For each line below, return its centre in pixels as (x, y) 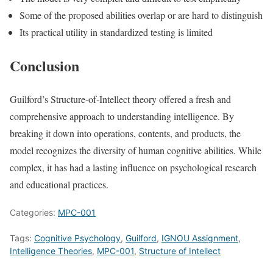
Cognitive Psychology (77, 238)
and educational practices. (59, 184)
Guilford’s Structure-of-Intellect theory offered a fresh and (120, 99)
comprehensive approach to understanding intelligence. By (122, 116)
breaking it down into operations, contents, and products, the (125, 133)
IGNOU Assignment (200, 238)
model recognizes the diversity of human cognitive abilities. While (136, 150)
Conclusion (44, 65)
